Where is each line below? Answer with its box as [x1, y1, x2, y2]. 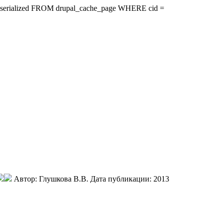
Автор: [14, 175, 39, 183]
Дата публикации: [90, 175, 153, 183]
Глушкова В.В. [39, 175, 88, 183]
